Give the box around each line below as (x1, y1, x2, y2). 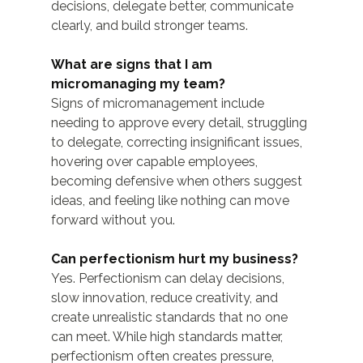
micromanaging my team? (50, 76, 225, 92)
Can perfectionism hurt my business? (50, 251, 298, 267)
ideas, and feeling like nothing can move (50, 193, 293, 209)
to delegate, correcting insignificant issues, (50, 135, 305, 151)
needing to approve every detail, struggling (50, 115, 310, 131)
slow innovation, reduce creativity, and (50, 290, 281, 306)
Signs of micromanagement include (50, 96, 267, 112)
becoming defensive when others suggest (50, 173, 305, 190)
